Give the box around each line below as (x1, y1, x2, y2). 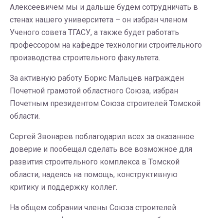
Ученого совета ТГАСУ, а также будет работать (10, 28, 179, 37)
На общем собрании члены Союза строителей (10, 203, 176, 212)
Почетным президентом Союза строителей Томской (10, 99, 200, 108)
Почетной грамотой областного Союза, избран (10, 86, 178, 95)
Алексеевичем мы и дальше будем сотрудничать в (10, 2, 198, 12)
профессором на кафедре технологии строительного (10, 40, 202, 50)
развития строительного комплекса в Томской (10, 157, 180, 166)
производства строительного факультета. (10, 53, 160, 62)
